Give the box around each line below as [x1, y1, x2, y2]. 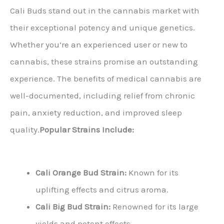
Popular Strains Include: [39, 124, 134, 135]
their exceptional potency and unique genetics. [10, 22, 195, 33]
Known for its [126, 167, 178, 178]
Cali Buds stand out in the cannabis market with [10, 5, 199, 16]
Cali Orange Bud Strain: [35, 167, 126, 178]
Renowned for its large [110, 201, 198, 212]
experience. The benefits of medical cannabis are [10, 73, 201, 84]
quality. [10, 124, 39, 135]
